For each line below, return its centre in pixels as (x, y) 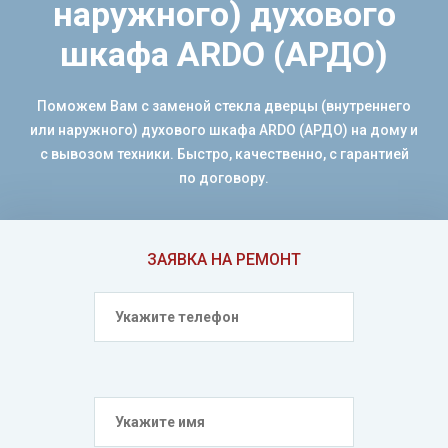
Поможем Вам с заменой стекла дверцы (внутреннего (224, 106)
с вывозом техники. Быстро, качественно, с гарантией (224, 154)
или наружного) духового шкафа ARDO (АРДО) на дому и (224, 130)
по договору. (224, 178)
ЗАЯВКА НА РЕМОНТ (224, 259)
